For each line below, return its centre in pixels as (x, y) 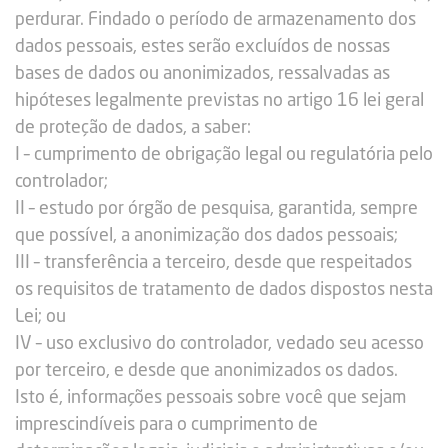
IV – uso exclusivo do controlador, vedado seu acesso (219, 344)
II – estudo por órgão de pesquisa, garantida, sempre (216, 209)
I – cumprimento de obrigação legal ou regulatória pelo (224, 155)
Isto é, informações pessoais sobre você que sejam (210, 398)
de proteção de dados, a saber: (133, 128)
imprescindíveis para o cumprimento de (166, 425)
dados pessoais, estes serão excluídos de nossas (202, 47)
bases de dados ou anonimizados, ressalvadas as (202, 74)
